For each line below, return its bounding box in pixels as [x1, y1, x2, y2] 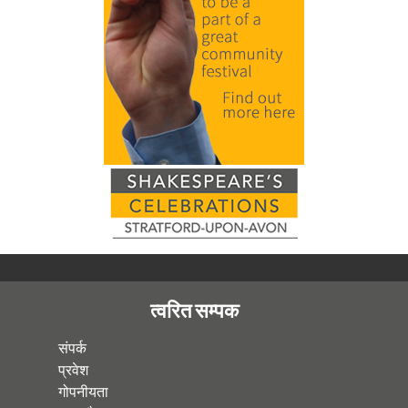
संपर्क [58, 339, 87, 357]
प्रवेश [58, 361, 88, 379]
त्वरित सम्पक [149, 298, 239, 323]
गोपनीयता [58, 382, 108, 401]
